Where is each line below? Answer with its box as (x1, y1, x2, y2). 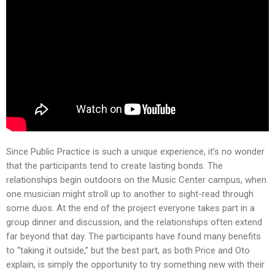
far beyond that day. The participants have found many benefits (6, 230, 261, 242)
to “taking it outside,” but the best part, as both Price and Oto (6, 244, 250, 256)
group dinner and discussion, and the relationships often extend (6, 216, 262, 228)
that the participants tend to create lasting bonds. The (6, 160, 223, 171)
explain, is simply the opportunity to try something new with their (6, 258, 265, 270)
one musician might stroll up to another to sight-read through (6, 188, 254, 199)
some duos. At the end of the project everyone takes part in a (6, 202, 255, 214)
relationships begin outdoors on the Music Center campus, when (6, 174, 266, 185)
